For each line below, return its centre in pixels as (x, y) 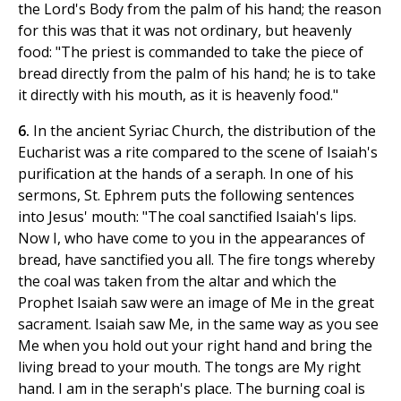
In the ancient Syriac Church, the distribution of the (205, 131)
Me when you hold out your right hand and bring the (195, 346)
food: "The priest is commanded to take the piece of (191, 52)
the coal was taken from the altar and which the (177, 282)
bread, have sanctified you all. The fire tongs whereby (196, 260)
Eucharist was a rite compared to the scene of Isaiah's (198, 153)
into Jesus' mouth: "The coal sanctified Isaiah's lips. (187, 217)
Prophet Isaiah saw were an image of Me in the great (196, 303)
